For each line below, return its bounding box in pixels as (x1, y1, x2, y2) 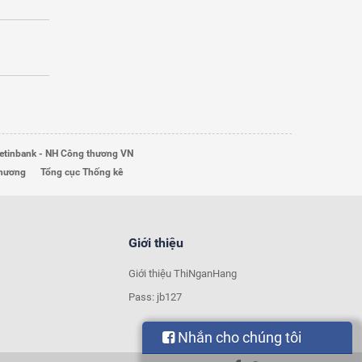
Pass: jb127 (128, 291, 182, 303)
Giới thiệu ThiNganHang (128, 267, 237, 280)
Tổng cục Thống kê (40, 166, 123, 178)
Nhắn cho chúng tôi (175, 329, 301, 346)
